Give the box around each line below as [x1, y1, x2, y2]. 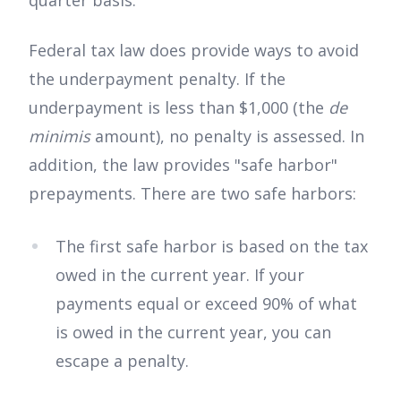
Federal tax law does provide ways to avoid [29, 39, 359, 62]
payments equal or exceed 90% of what [55, 292, 357, 314]
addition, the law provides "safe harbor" [29, 154, 337, 176]
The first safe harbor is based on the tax [55, 235, 368, 257]
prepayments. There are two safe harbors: [29, 183, 356, 205]
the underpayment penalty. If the [29, 68, 286, 90]
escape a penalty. [55, 349, 189, 371]
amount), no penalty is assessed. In [90, 125, 364, 148]
